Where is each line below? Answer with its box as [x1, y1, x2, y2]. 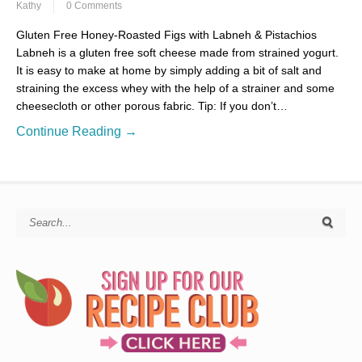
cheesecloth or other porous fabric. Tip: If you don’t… [16, 99, 288, 112]
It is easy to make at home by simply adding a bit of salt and [16, 63, 322, 77]
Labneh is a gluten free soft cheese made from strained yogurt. [16, 45, 339, 59]
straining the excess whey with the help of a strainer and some [16, 81, 335, 95]
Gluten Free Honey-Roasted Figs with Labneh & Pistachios [16, 27, 317, 41]
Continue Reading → [16, 124, 137, 138]
